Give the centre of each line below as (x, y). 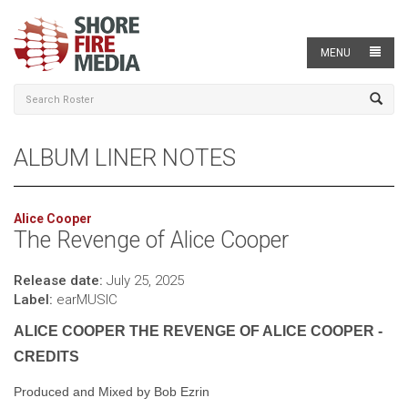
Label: (33, 300)
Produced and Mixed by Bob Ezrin (112, 392)
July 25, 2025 (143, 280)
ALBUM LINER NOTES (125, 158)
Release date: (58, 280)
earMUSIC (85, 300)
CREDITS (46, 357)
